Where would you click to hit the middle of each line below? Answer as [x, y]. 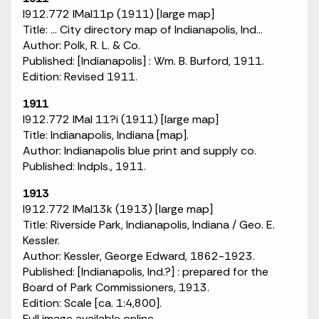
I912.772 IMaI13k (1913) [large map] [118, 209]
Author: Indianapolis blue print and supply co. [140, 151]
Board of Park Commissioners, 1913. [116, 287]
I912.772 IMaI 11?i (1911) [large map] [121, 119]
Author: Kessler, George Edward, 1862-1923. [139, 256]
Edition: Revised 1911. [80, 77]
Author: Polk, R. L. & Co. [82, 45]
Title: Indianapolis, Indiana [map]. [106, 135]
